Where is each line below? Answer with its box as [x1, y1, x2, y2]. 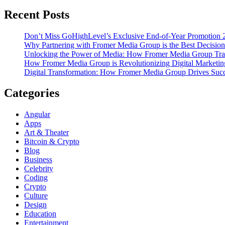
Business [24, 155, 52, 164]
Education [24, 209, 56, 218]
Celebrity [24, 164, 53, 173]
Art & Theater [24, 128, 69, 137]
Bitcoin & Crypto [24, 137, 79, 146]
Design [24, 200, 47, 209]
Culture [24, 191, 48, 200]
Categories [4, 86, 59, 100]
